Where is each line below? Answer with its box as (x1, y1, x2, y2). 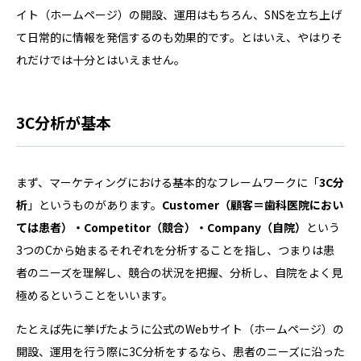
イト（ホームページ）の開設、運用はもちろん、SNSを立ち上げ (16, 6, 342, 23)
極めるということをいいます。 (16, 286, 173, 303)
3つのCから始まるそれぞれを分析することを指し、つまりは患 (16, 241, 334, 258)
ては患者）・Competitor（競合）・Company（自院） (16, 218, 306, 235)
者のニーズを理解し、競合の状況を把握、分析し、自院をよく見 (16, 263, 342, 280)
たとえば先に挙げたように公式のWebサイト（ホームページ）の (16, 320, 344, 337)
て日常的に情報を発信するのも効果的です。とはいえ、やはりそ (16, 28, 342, 45)
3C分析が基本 (16, 110, 111, 133)
